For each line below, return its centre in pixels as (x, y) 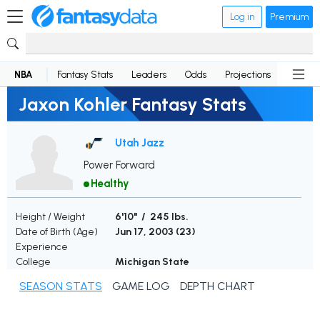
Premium (289, 16)
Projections (248, 74)
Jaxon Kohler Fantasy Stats (132, 104)
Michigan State (152, 262)
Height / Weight (50, 217)
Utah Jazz (140, 142)
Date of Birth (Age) (57, 232)
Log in (242, 16)
